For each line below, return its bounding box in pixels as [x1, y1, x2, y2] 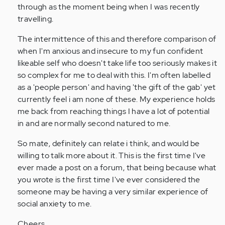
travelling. [18, 14, 54, 25]
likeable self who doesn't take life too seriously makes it [18, 58, 217, 69]
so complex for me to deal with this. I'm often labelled [18, 70, 210, 81]
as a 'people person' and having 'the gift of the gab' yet [18, 82, 216, 93]
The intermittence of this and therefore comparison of [18, 34, 216, 45]
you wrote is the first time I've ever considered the [18, 174, 200, 185]
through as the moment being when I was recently [18, 2, 200, 13]
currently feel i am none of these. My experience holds [18, 94, 215, 105]
